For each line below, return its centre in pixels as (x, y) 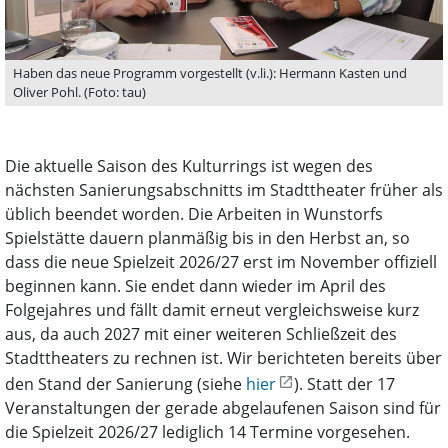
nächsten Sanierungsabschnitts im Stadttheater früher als (224, 190)
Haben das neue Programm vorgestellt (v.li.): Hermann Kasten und (210, 73)
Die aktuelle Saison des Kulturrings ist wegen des (189, 166)
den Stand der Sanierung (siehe (125, 384)
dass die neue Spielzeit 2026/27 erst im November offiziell (221, 262)
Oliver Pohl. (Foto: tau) (79, 92)
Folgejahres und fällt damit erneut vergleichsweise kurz (212, 310)
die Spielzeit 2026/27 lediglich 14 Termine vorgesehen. (207, 432)
